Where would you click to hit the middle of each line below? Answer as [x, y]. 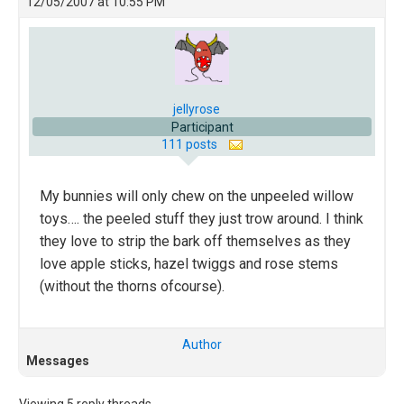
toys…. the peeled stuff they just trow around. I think [202, 219]
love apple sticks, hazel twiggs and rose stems [189, 264]
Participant [202, 127]
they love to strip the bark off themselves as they [195, 241]
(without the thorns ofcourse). [132, 286]
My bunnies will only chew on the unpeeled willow [197, 196]
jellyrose [197, 109]
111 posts [190, 144]
